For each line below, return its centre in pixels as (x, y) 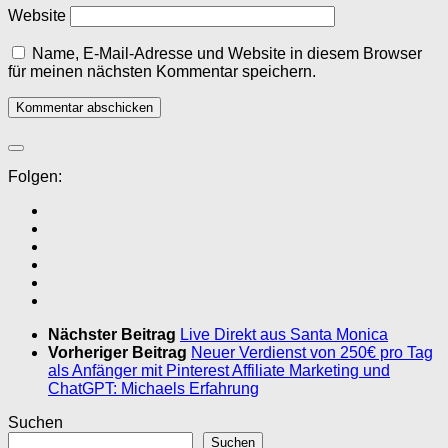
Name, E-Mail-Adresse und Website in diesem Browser (227, 53)
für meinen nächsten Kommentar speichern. (162, 71)
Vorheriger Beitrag (119, 352)
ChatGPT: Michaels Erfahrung (153, 388)
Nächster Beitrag (114, 334)
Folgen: (35, 176)
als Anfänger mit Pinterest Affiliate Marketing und (219, 370)
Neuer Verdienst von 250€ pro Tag (312, 352)
